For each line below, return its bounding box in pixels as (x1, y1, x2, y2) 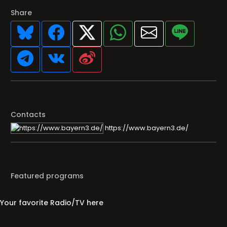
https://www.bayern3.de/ (103, 123, 188, 133)
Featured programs (11, 171, 84, 181)
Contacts (11, 109, 46, 120)
